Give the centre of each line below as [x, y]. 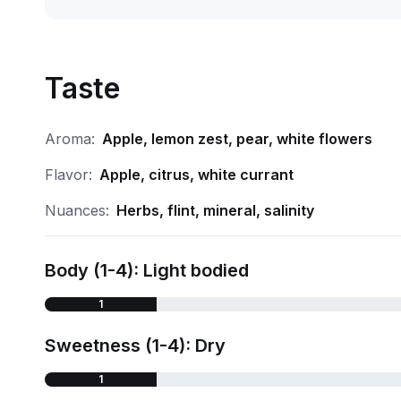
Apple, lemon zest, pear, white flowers [237, 139]
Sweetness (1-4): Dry [135, 346]
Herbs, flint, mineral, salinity [215, 210]
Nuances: [77, 210]
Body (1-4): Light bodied [146, 270]
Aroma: [69, 139]
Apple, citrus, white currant [196, 175]
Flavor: [68, 175]
